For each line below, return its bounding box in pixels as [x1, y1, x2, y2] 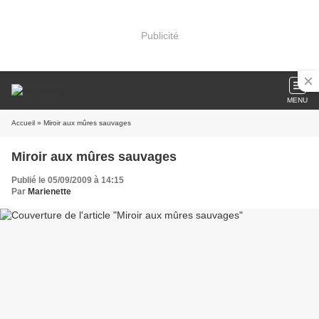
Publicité [140, 29, 179, 41]
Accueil [11, 119, 35, 127]
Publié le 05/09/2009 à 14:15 [11, 175, 124, 185]
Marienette [28, 187, 71, 197]
